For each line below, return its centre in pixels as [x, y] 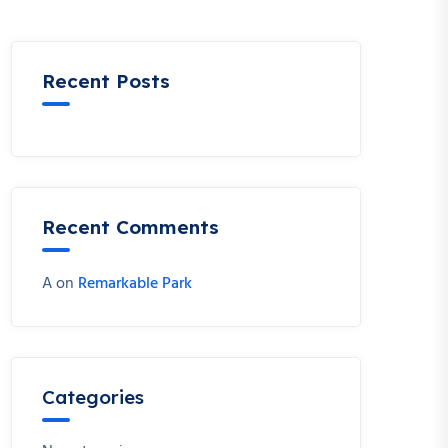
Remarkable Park [135, 284]
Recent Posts [106, 81]
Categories [93, 397]
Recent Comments [130, 227]
